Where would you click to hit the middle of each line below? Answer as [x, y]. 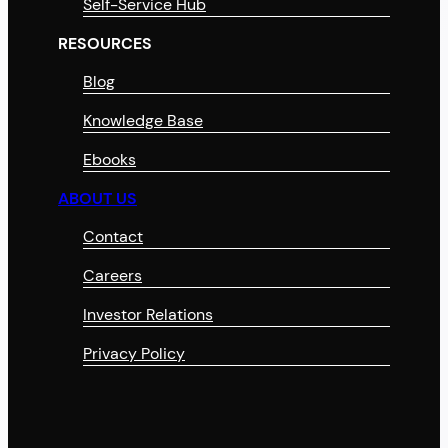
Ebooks [109, 160]
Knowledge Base [143, 121]
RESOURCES [105, 44]
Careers [112, 276]
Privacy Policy [134, 354]
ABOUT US [97, 199]
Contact [113, 237]
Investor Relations [148, 315]
